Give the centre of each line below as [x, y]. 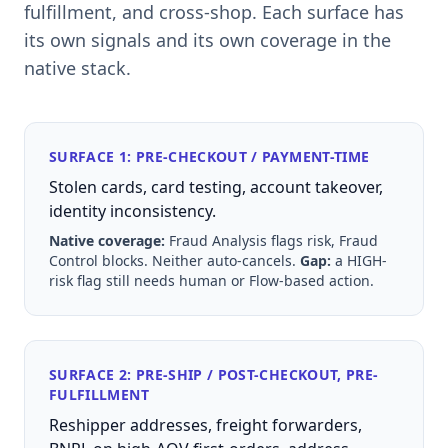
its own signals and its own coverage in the [207, 39]
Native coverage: [107, 240]
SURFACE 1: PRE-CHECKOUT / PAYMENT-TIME [209, 156]
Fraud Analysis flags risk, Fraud [271, 240]
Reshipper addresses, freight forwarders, [205, 424]
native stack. [77, 67]
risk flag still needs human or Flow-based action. [211, 280]
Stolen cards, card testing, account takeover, [216, 186]
